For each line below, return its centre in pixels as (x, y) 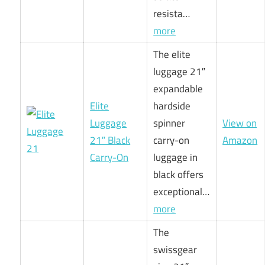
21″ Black (110, 140)
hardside (172, 106)
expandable (178, 88)
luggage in (176, 157)
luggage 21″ (180, 71)
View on (240, 123)
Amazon (240, 140)
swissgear (175, 249)
